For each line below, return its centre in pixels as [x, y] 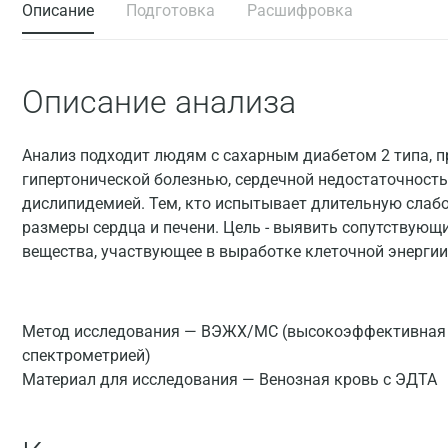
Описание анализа [159, 102]
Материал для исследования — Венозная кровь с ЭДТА [229, 379]
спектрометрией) [86, 355]
